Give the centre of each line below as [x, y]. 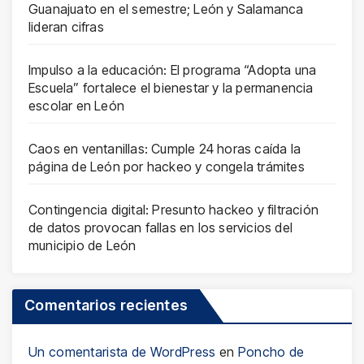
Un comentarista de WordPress [122, 351]
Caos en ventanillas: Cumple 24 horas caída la [165, 148]
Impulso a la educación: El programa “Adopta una [173, 69]
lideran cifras [66, 26]
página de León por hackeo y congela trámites [167, 166]
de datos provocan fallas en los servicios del [161, 227]
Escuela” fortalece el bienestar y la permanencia [171, 87]
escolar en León [76, 105]
